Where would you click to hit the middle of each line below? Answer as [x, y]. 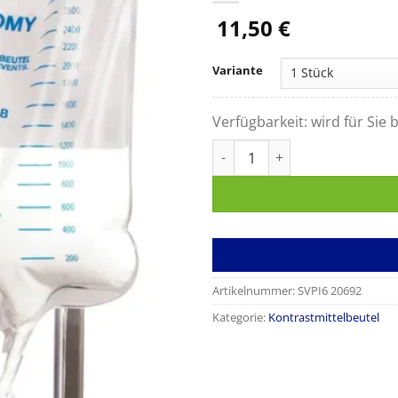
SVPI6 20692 [330, 290]
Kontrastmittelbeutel [324, 317]
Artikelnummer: [255, 290]
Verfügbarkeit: [262, 122]
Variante [238, 70]
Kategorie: [240, 317]
